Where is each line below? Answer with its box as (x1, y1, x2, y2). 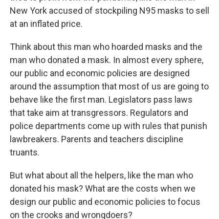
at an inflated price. (10, 19, 83, 29)
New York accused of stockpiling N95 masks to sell (10, 5, 209, 16)
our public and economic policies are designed (10, 68, 190, 79)
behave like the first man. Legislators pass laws (10, 94, 193, 105)
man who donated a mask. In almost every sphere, (10, 55, 203, 66)
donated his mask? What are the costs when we (10, 183, 196, 194)
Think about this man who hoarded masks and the (10, 42, 202, 52)
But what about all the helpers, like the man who (10, 170, 193, 181)
